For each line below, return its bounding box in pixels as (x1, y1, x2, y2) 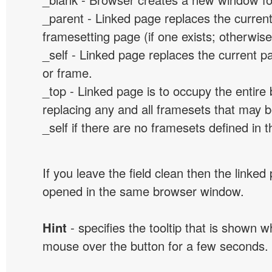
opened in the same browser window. (42, 182, 244, 200)
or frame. (42, 64, 92, 81)
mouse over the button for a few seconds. (42, 237, 268, 254)
